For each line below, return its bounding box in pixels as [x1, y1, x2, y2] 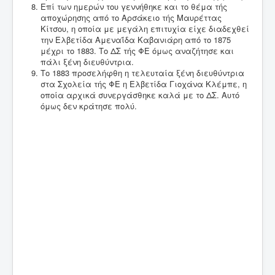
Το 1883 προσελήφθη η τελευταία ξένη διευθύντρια [41, 67, 244, 79]
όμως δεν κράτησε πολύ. [41, 100, 137, 112]
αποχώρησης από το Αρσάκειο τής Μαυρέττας [41, 12, 222, 24]
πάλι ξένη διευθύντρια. [41, 56, 134, 68]
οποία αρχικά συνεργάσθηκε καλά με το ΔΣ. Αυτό [41, 89, 239, 101]
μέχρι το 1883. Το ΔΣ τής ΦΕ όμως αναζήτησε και [41, 45, 234, 57]
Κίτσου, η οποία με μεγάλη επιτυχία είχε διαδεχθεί [41, 23, 249, 35]
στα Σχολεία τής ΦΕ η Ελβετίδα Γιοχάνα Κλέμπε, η [41, 78, 247, 90]
